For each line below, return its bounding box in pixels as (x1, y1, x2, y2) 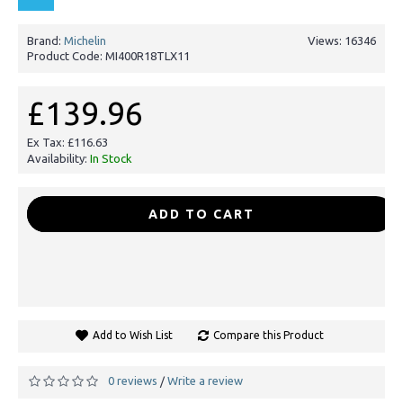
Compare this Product (212, 329, 324, 341)
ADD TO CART (148, 207, 255, 221)
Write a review (167, 374, 243, 387)
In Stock (90, 152, 132, 165)
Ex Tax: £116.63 (27, 136, 108, 148)
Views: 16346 (308, 34, 376, 47)
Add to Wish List (92, 329, 173, 341)
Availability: (27, 152, 90, 165)
